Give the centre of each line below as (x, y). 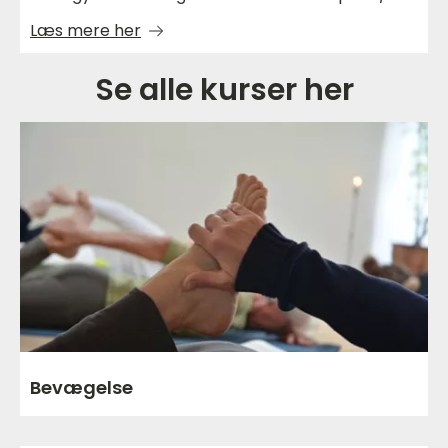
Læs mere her (85, 31)
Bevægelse (81, 387)
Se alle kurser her (224, 90)
